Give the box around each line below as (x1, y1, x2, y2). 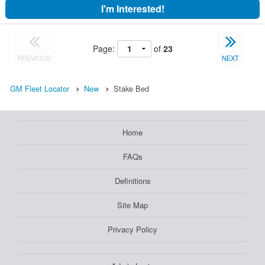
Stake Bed (114, 82, 149, 94)
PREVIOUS (18, 53, 51, 63)
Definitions (114, 174, 151, 186)
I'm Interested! (101, 1, 164, 15)
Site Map (117, 199, 148, 211)
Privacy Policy (108, 223, 157, 235)
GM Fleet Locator (10, 82, 69, 94)
